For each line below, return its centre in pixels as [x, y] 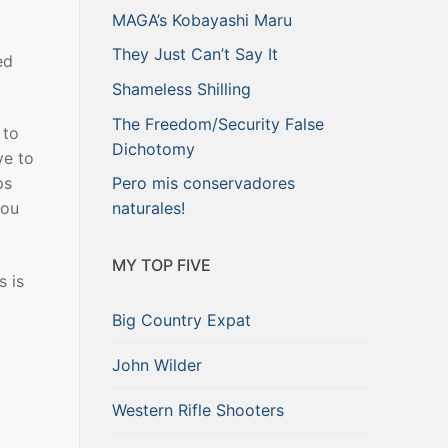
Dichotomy [153, 148]
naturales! [148, 208]
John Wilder [157, 364]
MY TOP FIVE [161, 265]
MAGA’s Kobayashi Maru [202, 19]
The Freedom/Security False [218, 123]
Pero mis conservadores [203, 183]
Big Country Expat [181, 319]
